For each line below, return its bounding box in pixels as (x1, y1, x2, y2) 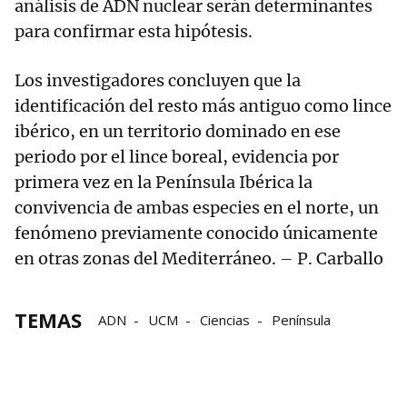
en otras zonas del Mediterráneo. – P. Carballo (15, 248, 383, 270)
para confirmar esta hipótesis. (15, 21, 253, 43)
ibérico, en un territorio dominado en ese (15, 121, 341, 143)
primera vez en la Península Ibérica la (15, 172, 313, 194)
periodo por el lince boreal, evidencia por (15, 146, 339, 168)
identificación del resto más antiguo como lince (15, 95, 392, 117)
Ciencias (200, 311, 250, 330)
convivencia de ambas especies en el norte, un (15, 197, 379, 219)
